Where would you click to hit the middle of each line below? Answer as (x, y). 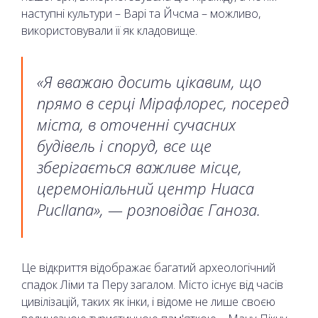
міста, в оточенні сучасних (136, 124)
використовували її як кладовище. (109, 30)
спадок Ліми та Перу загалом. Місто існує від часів (152, 284)
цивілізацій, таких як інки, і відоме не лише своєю (148, 301)
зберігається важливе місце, (139, 166)
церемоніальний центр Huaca (146, 188)
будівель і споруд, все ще (124, 145)
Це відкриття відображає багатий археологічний (148, 267)
